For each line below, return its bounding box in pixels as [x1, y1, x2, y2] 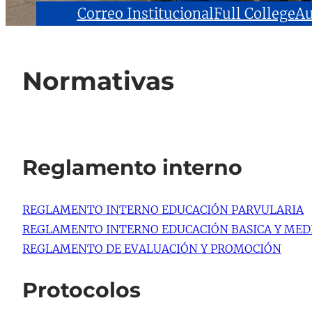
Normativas [22, 65, 174, 97]
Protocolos [22, 277, 141, 304]
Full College [213, 5, 295, 23]
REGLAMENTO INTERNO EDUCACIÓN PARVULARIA [22, 203, 304, 217]
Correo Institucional [77, 5, 214, 23]
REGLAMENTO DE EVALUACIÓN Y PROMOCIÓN [22, 242, 281, 256]
